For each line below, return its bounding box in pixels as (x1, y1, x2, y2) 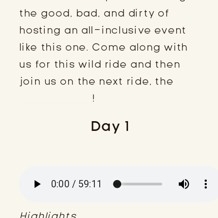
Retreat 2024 (19, 91, 92, 105)
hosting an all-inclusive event (19, 23, 187, 37)
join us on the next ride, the (19, 74, 177, 88)
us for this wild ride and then (19, 57, 181, 71)
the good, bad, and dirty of (19, 6, 170, 20)
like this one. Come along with (19, 40, 188, 54)
